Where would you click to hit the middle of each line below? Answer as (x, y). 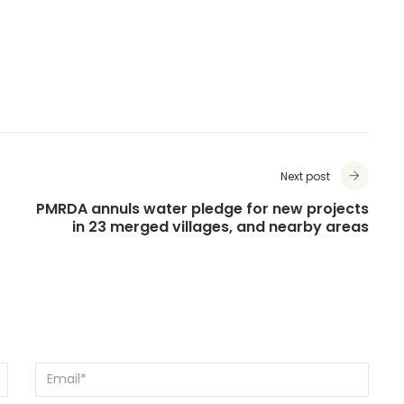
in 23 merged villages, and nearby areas (220, 228)
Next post (305, 178)
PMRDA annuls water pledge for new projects (202, 210)
